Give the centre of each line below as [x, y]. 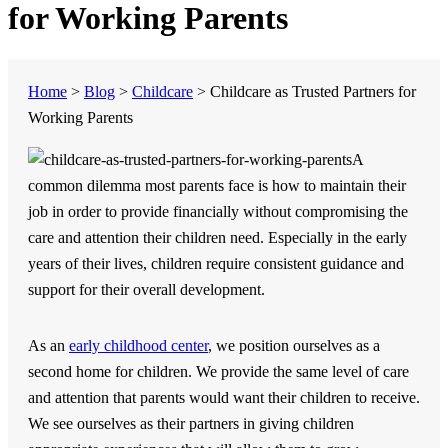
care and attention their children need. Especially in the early [217, 237]
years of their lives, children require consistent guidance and [216, 263]
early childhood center [138, 345]
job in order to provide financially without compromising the [218, 211]
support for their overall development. [146, 289]
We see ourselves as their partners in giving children [191, 423]
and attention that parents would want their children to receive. [224, 397]
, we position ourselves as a [294, 345]
